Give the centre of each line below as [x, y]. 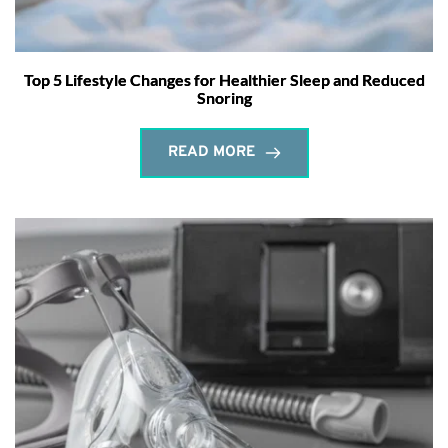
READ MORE [211, 153]
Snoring [224, 98]
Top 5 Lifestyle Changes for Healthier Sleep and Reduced [224, 80]
